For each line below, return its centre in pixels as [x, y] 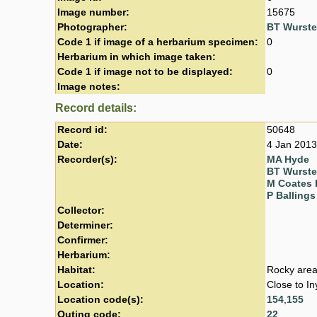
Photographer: [92, 27]
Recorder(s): [87, 159]
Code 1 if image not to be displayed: [145, 71]
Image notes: [89, 86]
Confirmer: [83, 240]
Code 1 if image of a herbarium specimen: [158, 42]
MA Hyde [288, 159]
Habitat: [76, 270]
